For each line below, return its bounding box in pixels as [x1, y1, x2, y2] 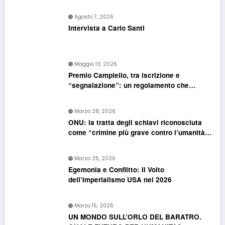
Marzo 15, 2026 [74, 201, 114, 209]
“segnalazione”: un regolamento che [68, 80, 189, 90]
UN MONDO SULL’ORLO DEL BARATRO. [68, 211, 201, 221]
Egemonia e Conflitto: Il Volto [68, 164, 164, 174]
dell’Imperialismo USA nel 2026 [68, 174, 172, 184]
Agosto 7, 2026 [74, 13, 114, 21]
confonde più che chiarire [68, 90, 152, 100]
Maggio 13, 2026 [74, 60, 117, 68]
